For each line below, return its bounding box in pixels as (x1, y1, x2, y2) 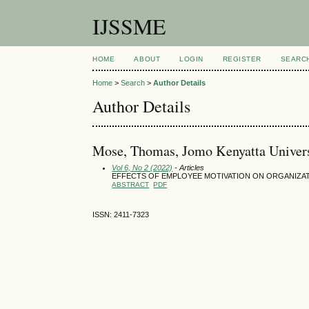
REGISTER (222, 55, 261, 63)
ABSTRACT (112, 180, 150, 188)
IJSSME (92, 11, 167, 41)
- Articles (172, 163, 205, 172)
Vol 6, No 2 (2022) (112, 163, 173, 172)
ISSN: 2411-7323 (92, 210, 150, 219)
